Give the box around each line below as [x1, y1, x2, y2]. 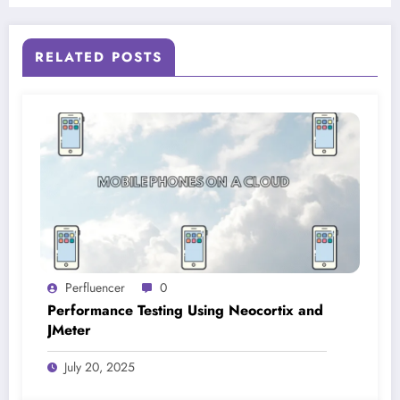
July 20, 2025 [64, 358, 135, 377]
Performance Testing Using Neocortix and [47, 300, 323, 321]
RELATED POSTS [35, 47, 162, 68]
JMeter [47, 320, 91, 341]
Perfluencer [65, 279, 125, 297]
